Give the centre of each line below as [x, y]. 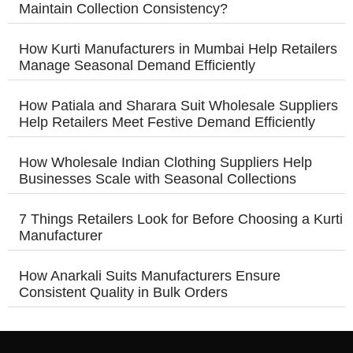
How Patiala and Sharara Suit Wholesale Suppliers [178, 106]
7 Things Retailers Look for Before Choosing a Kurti [181, 219]
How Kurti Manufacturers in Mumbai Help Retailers [178, 49]
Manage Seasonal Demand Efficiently [139, 66]
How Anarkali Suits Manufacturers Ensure [150, 276]
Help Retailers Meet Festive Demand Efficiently [169, 123]
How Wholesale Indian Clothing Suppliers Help [165, 163]
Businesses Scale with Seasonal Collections [160, 179]
